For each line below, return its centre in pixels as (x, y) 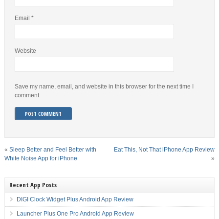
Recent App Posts (33, 185)
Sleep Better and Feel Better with (53, 150)
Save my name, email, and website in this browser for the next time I (104, 87)
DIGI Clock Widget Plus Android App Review (75, 200)
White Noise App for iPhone (41, 159)
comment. (27, 96)
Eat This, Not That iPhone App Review (164, 150)
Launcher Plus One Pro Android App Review (75, 214)
